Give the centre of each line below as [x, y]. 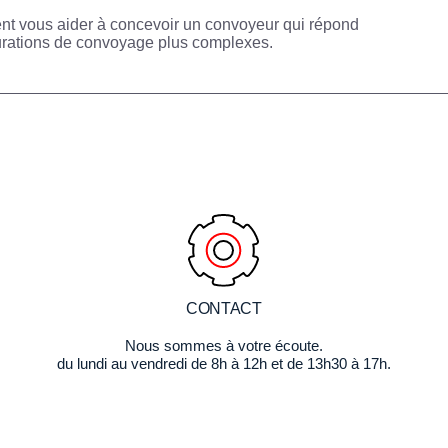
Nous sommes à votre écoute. [223, 345]
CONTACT [224, 308]
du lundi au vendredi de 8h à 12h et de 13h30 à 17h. [223, 363]
